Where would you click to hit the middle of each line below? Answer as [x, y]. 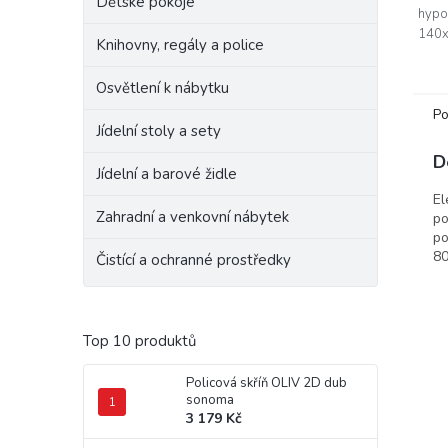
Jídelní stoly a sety [158, 131]
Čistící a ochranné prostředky [193, 260]
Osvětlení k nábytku [162, 88]
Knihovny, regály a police [180, 45]
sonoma [210, 400]
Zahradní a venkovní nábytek [192, 217]
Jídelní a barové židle [166, 174]
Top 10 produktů [139, 341]
